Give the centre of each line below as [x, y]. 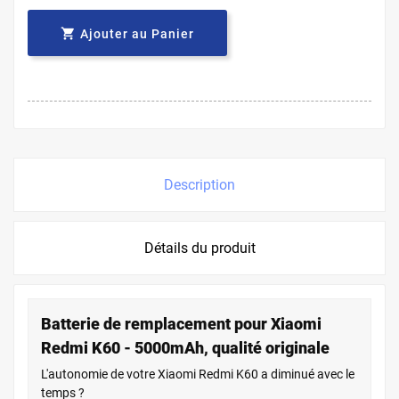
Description [199, 184]
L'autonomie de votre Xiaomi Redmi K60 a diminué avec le [198, 374]
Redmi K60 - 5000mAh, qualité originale [185, 347]
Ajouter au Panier [137, 33]
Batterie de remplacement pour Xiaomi [181, 323]
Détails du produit [199, 248]
